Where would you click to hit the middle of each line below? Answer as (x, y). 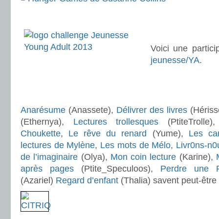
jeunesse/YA (175, 60)
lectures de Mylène (58, 145)
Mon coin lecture (143, 157)
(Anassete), (91, 110)
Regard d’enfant (87, 180)
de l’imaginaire (49, 157)
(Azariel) (38, 180)
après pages (47, 169)
